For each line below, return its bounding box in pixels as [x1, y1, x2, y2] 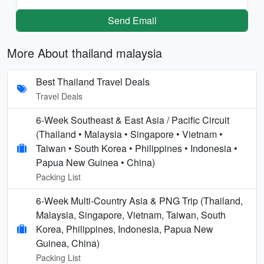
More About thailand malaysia [7, 44, 162, 61]
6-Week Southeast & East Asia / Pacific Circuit [36, 113, 229, 127]
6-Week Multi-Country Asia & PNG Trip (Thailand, [36, 193, 243, 207]
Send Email [107, 13, 157, 27]
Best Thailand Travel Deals [36, 74, 150, 88]
